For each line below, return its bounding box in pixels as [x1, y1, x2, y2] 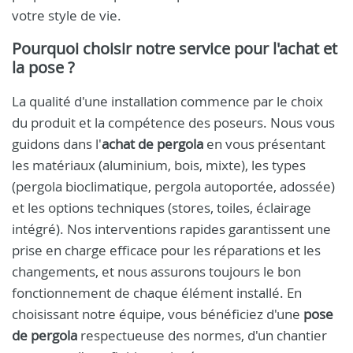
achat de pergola [102, 135, 203, 153]
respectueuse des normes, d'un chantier [77, 326, 327, 344]
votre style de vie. [12, 6, 121, 24]
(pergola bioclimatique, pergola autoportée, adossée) [12, 177, 335, 195]
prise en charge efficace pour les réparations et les [12, 241, 321, 259]
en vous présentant [203, 135, 325, 153]
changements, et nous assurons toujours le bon [12, 262, 301, 281]
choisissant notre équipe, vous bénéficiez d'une [12, 305, 303, 323]
